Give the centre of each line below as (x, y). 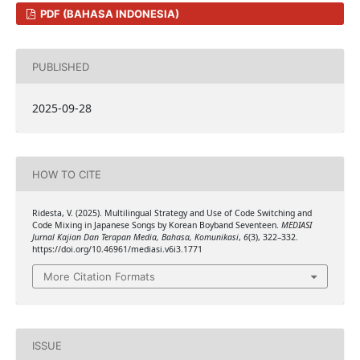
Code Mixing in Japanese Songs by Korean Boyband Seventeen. (156, 225)
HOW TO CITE (66, 174)
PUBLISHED (60, 66)
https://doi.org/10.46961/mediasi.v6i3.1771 (117, 250)
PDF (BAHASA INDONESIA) (109, 14)
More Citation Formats (99, 276)
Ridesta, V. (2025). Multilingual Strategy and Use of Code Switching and (172, 213)
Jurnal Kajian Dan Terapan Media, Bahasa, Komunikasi (135, 237)
